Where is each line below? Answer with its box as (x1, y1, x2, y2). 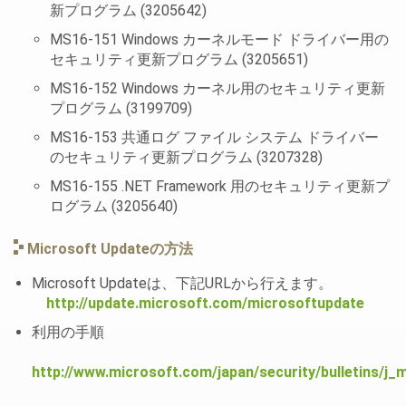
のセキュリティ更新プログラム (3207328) (50, 149, 323, 167)
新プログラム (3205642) (50, 2, 207, 20)
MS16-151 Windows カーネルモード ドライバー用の (50, 31, 389, 49)
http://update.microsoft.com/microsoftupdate (46, 295, 364, 313)
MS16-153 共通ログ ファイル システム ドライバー (50, 129, 379, 147)
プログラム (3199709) (50, 100, 192, 118)
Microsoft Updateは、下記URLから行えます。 (32, 275, 333, 293)
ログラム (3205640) (50, 198, 178, 216)
